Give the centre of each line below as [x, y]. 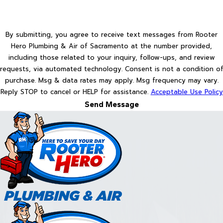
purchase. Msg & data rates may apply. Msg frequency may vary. [111, 81]
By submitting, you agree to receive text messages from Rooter [111, 35]
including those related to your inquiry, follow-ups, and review [111, 58]
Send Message [111, 105]
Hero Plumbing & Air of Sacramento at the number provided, [111, 46]
